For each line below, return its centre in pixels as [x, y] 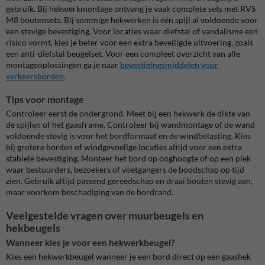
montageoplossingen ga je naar [63, 65]
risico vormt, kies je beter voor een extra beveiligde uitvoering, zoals [130, 43]
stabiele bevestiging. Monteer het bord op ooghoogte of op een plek [128, 159]
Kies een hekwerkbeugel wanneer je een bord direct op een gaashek [128, 256]
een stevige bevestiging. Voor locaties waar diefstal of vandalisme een [132, 31]
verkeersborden [35, 76]
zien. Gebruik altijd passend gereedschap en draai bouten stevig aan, [129, 181]
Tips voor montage [45, 99]
